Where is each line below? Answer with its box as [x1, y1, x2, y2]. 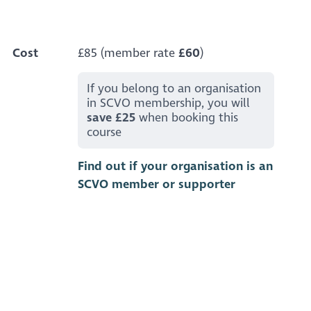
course [87, 124, 122, 140]
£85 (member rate [77, 46, 178, 61]
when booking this [135, 110, 239, 125]
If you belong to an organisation [87, 81, 262, 96]
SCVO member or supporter [77, 177, 235, 192]
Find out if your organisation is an [77, 159, 273, 174]
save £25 [87, 110, 136, 125]
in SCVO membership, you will [87, 95, 251, 110]
